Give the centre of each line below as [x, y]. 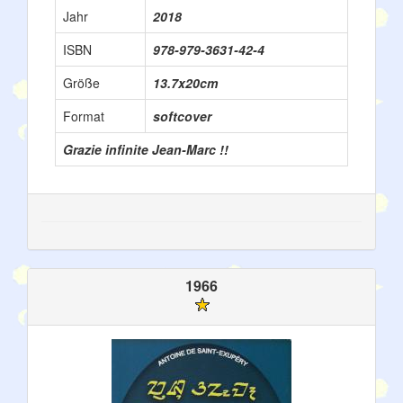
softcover [182, 116]
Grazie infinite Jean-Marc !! [146, 149]
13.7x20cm [185, 83]
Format [84, 116]
